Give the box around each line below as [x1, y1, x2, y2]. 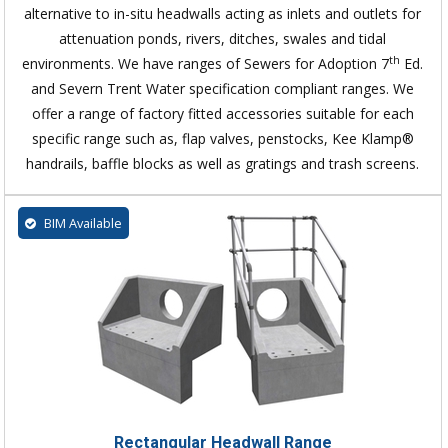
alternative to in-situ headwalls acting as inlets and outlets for [24, 4, 422, 24]
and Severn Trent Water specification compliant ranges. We [31, 79, 415, 99]
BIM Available [40, 214, 122, 233]
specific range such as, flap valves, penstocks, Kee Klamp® [31, 129, 414, 149]
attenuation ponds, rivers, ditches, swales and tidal [59, 29, 387, 49]
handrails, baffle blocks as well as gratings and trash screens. [26, 154, 420, 174]
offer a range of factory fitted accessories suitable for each [31, 104, 414, 124]
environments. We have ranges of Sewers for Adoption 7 [22, 54, 390, 74]
